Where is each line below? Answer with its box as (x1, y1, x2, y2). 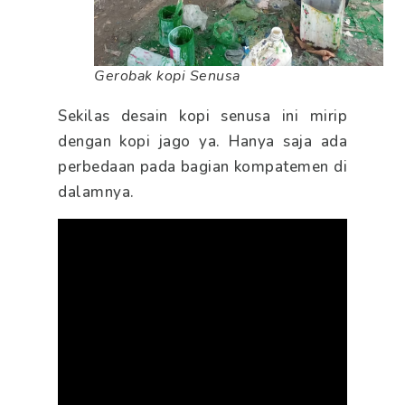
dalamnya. (58, 182, 135, 203)
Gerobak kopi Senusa (94, 66, 240, 87)
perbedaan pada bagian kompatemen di (58, 156, 347, 178)
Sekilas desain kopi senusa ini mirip (58, 106, 347, 127)
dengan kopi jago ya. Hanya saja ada (58, 131, 347, 153)
